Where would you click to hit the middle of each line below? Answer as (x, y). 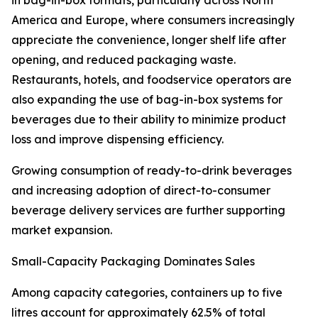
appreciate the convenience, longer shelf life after (149, 40)
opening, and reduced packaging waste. (124, 60)
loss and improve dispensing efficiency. (117, 139)
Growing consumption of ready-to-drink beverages (152, 171)
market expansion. (62, 230)
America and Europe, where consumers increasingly (153, 20)
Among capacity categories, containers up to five (147, 293)
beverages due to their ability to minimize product (149, 120)
